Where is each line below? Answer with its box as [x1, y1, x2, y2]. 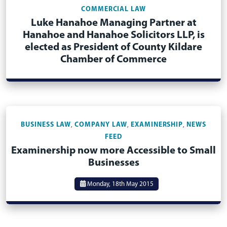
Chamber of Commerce [60, 54, 167, 65]
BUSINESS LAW [20, 122, 71, 128]
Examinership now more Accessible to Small [11, 145, 216, 156]
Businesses [88, 158, 139, 168]
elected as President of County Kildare [25, 42, 202, 53]
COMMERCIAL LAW [81, 6, 146, 13]
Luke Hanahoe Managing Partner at [30, 18, 197, 28]
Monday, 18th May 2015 [85, 181, 154, 187]
